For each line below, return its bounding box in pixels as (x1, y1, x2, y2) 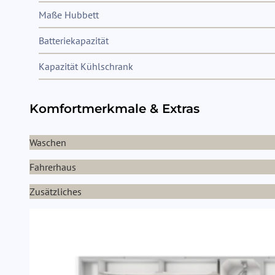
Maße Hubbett (39, 9, 99, 21)
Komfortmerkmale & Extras (29, 101, 199, 116)
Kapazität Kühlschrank (39, 60, 133, 72)
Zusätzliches (29, 185, 82, 198)
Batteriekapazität (39, 34, 109, 47)
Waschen (29, 136, 66, 149)
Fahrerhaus (29, 161, 76, 173)
